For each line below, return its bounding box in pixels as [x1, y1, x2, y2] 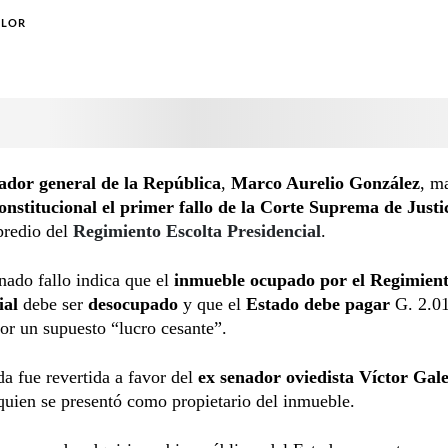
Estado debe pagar [246, 293, 390, 314]
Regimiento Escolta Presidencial [73, 220, 321, 241]
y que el [183, 293, 246, 314]
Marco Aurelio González [231, 172, 420, 193]
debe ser [23, 293, 88, 314]
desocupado [88, 293, 183, 314]
